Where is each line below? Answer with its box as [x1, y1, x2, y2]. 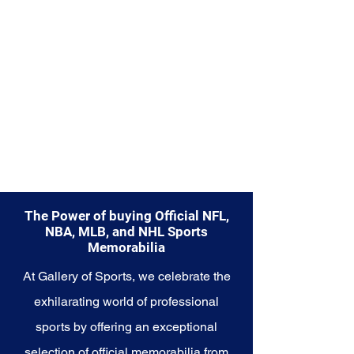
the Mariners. [32, 3, 104, 20]
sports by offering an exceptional [36, 318, 217, 334]
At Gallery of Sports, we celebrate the [22, 268, 231, 284]
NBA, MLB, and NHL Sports [45, 223, 208, 239]
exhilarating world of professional [34, 293, 219, 309]
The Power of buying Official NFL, [24, 207, 229, 224]
